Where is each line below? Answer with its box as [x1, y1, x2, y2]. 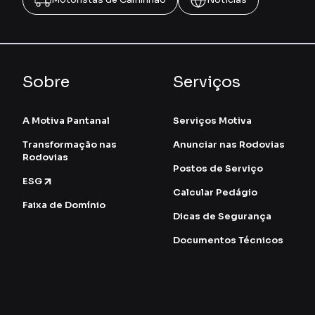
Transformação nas [22, 139, 117, 151]
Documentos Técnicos [172, 234, 283, 247]
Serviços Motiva [172, 115, 252, 127]
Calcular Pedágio [172, 186, 257, 199]
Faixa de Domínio [22, 199, 105, 212]
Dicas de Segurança [172, 210, 271, 223]
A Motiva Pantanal [22, 115, 110, 127]
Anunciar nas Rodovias [172, 139, 285, 151]
